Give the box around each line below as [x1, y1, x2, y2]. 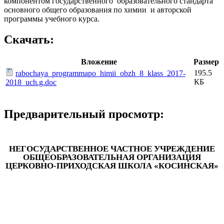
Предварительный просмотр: [4, 107, 164, 121]
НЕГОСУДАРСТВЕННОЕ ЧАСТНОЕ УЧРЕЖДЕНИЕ [9, 143, 215, 153]
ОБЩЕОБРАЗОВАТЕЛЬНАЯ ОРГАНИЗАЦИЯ [23, 152, 201, 162]
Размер [193, 57, 219, 66]
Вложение [80, 57, 117, 66]
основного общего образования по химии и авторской [4, 5, 191, 14]
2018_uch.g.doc [5, 78, 56, 87]
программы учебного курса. [4, 14, 99, 23]
